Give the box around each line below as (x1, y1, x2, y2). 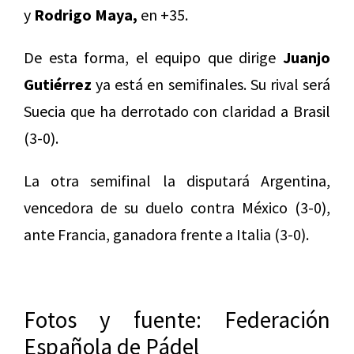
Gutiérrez (24, 74, 92, 95)
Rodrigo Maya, (34, 5, 137, 25)
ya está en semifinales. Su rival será (92, 74, 330, 95)
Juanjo (283, 47, 330, 68)
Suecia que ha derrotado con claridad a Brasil (24, 101, 330, 122)
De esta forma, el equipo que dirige (24, 47, 283, 68)
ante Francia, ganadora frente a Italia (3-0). (24, 224, 309, 245)
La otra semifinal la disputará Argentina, (24, 171, 330, 191)
